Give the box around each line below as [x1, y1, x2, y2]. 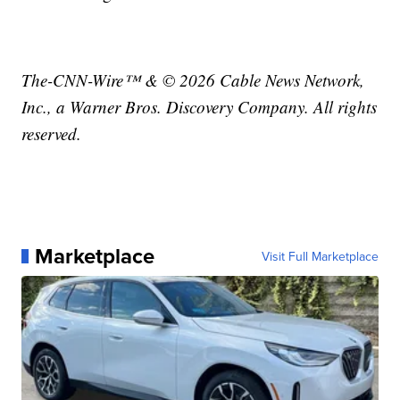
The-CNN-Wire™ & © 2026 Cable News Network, [21, 68, 365, 91]
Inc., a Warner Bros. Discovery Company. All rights [21, 95, 378, 118]
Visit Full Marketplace [261, 246, 379, 265]
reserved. [21, 121, 82, 145]
